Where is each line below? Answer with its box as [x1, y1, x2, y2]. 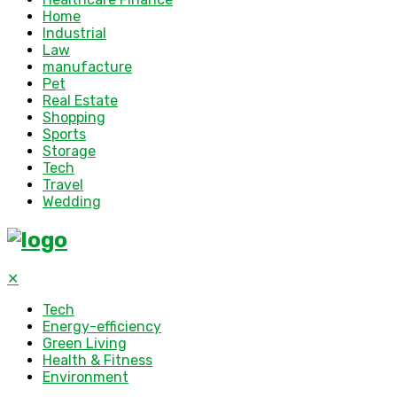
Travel [43, 176, 83, 194]
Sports [43, 126, 86, 144]
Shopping [43, 109, 105, 127]
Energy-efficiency [43, 318, 161, 336]
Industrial [43, 25, 106, 43]
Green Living [43, 335, 127, 353]
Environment [43, 369, 128, 386]
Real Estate [43, 92, 118, 110]
